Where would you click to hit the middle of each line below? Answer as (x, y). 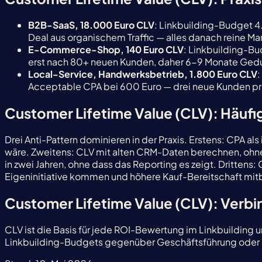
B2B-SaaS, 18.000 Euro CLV (91, 25)
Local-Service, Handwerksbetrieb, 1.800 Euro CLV (143, 74)
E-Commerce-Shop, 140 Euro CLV (106, 49)
